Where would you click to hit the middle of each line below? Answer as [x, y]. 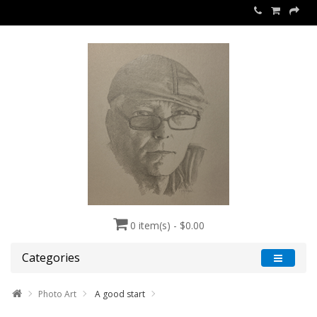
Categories [51, 258]
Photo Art [57, 294]
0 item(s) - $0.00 [167, 225]
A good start [119, 294]
